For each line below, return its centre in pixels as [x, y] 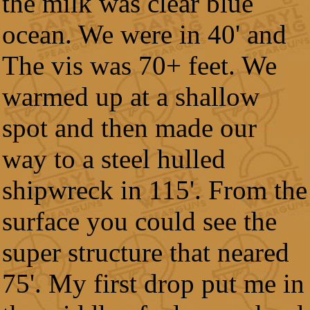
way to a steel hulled [114, 159]
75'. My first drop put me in [153, 283]
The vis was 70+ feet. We [139, 65]
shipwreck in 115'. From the [155, 190]
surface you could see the [139, 221]
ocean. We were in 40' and [144, 34]
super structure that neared [146, 252]
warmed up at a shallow [131, 97]
